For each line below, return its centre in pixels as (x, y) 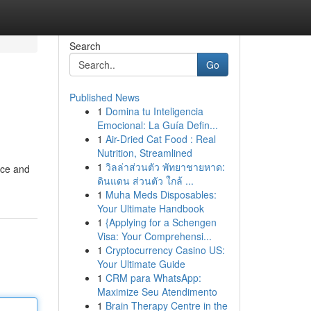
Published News (104, 97)
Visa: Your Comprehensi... (154, 236)
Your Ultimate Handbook (150, 208)
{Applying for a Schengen (161, 222)
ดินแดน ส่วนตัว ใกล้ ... (145, 180)
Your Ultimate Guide (141, 264)
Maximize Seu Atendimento (157, 292)
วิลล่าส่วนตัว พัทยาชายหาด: (165, 167)
